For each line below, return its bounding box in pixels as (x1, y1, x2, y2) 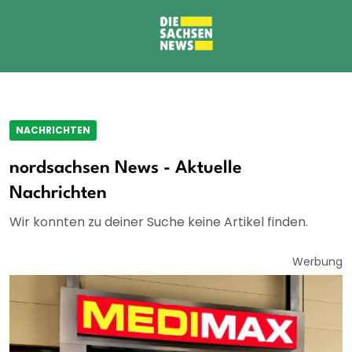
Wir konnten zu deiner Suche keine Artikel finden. (9, 213, 308, 232)
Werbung (292, 254, 343, 270)
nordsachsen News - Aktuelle (9, 159, 242, 178)
